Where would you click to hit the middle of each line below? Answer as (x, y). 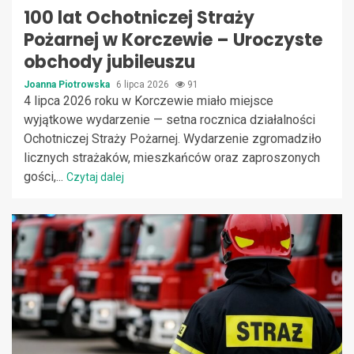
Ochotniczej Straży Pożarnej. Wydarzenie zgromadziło (173, 138)
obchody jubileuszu (109, 62)
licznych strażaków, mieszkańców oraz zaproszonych (172, 157)
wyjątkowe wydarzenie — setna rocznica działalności (169, 119)
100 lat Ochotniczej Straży (139, 17)
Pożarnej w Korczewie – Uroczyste (173, 40)
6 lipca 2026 (144, 84)
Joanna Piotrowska (68, 84)
